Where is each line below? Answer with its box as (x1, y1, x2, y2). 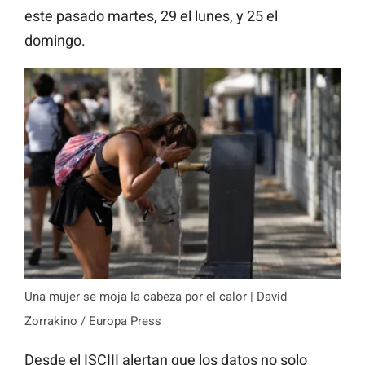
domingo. (24, 31, 86, 49)
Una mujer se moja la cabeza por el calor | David (24, 289, 287, 305)
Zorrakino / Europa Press (24, 314, 161, 329)
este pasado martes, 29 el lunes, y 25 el (24, 7, 278, 24)
